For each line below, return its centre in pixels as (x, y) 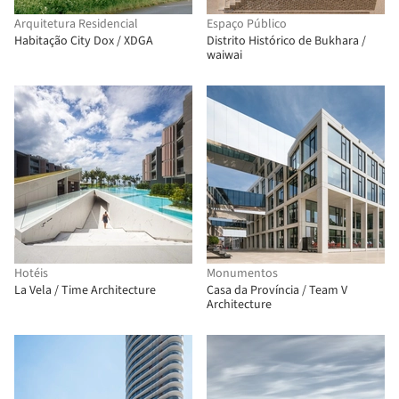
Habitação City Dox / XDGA (84, 41)
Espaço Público (247, 24)
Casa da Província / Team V (277, 290)
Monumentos (242, 273)
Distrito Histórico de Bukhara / (286, 41)
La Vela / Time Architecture (85, 290)
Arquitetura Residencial (76, 24)
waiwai (224, 55)
